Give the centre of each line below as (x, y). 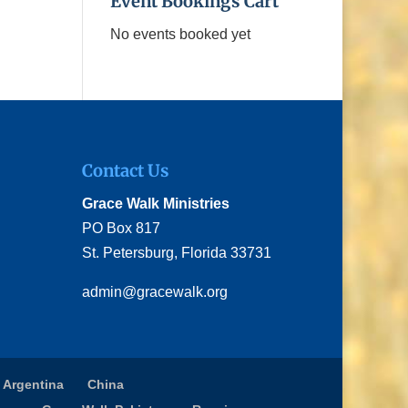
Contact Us (126, 170)
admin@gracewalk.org (155, 291)
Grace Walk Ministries (156, 203)
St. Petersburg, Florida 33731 (177, 252)
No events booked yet (180, 34)
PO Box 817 (122, 228)
